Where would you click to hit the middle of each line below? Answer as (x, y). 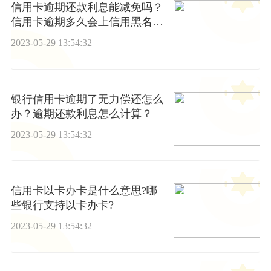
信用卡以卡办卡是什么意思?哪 (84, 191)
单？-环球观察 (45, 37)
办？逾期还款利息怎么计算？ (81, 113)
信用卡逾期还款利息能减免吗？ (87, 8)
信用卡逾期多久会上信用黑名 (81, 22)
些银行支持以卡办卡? (62, 205)
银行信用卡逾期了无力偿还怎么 (87, 99)
